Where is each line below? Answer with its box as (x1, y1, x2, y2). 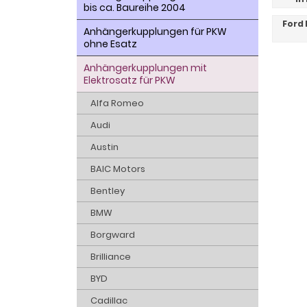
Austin (90, 140, 119, 153)
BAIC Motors (90, 162, 145, 175)
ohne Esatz (84, 37, 137, 51)
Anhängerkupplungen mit (84, 61, 207, 75)
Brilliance (90, 250, 131, 263)
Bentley (90, 184, 125, 197)
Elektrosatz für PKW (84, 73, 175, 87)
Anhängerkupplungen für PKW (84, 25, 227, 38)
